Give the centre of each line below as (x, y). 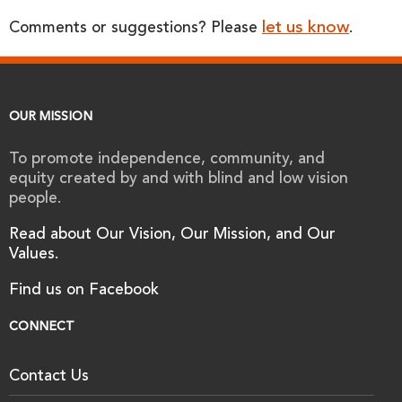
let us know (306, 29)
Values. (34, 255)
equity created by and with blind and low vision (179, 180)
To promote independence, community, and (167, 160)
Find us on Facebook (84, 291)
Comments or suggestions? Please (135, 29)
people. (35, 200)
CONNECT (42, 328)
